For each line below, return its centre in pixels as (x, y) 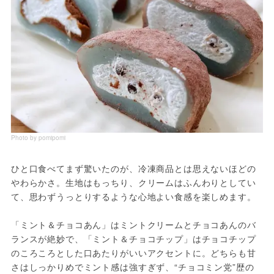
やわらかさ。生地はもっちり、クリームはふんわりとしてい (133, 183)
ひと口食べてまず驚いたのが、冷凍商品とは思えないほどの (133, 168)
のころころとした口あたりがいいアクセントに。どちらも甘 (133, 253)
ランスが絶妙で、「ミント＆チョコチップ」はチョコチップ (133, 239)
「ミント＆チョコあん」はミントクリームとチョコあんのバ (133, 225)
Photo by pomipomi (38, 138)
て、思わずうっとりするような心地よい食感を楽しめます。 (133, 197)
